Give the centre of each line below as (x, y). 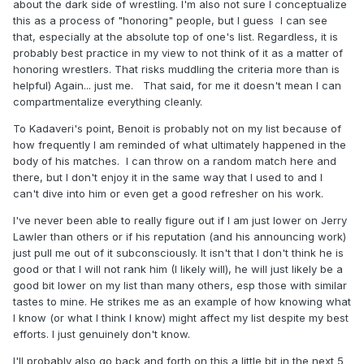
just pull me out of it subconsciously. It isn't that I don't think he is (178, 253)
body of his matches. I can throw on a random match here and (175, 161)
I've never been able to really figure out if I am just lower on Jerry (180, 221)
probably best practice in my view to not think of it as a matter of (178, 53)
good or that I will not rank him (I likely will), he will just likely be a (178, 269)
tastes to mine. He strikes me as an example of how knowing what (182, 302)
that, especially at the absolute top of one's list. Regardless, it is (175, 37)
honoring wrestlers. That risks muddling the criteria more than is (176, 69)
